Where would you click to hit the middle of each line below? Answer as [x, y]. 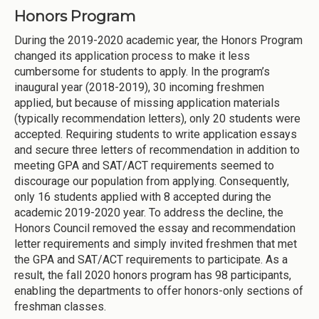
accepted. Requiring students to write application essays [156, 134]
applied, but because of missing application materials [147, 103]
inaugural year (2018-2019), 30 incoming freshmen [139, 87]
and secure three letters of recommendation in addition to [157, 150]
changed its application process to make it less [132, 56]
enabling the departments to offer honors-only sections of [159, 291]
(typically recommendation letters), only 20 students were [157, 118]
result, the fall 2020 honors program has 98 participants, [153, 275]
